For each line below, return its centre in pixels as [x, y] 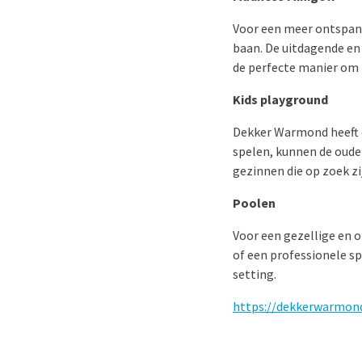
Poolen [254, 203]
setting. [255, 274]
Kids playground [280, 99]
